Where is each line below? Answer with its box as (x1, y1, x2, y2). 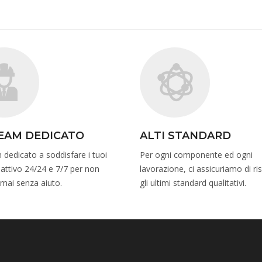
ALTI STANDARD (140, 129, 231, 143)
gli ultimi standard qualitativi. (140, 177, 246, 189)
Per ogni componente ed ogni (140, 149, 253, 161)
